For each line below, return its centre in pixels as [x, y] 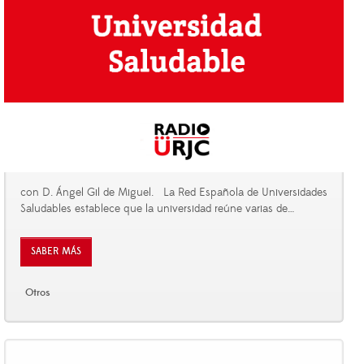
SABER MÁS [56, 251]
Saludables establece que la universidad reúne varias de [154, 208]
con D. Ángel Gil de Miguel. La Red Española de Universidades [174, 192]
